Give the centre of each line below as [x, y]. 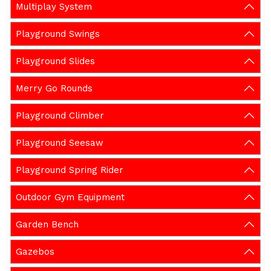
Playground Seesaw [60, 143]
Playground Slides [55, 61]
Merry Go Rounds [54, 88]
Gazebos [35, 252]
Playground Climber [60, 116]
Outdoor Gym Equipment [70, 197]
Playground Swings [58, 34]
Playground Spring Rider [70, 170]
